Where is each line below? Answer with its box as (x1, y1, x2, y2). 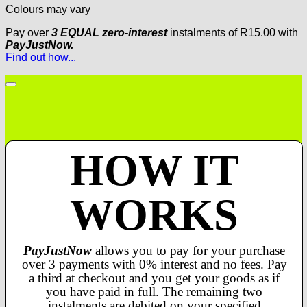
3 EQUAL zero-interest (51, 26, 167, 38)
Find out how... (5, 51, 76, 63)
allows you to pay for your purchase (92, 243, 285, 258)
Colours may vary (5, 3, 90, 15)
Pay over (5, 26, 51, 38)
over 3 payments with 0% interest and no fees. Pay (21, 256, 287, 271)
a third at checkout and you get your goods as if (29, 270, 280, 285)
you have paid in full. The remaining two (46, 284, 262, 299)
